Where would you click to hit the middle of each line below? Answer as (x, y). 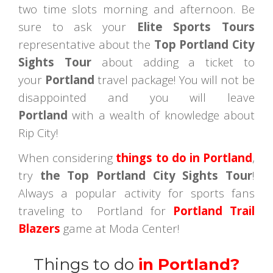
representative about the (86, 44)
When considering (67, 158)
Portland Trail (214, 211)
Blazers (39, 229)
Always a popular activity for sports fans (136, 193)
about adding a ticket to (173, 62)
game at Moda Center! (122, 229)
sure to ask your (72, 27)
